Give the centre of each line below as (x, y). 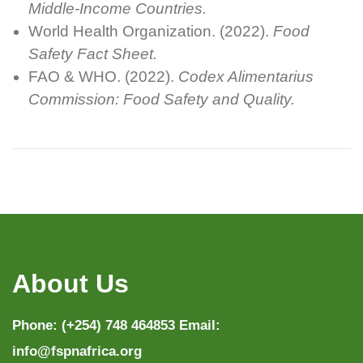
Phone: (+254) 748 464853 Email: (116, 325)
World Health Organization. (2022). (151, 31)
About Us (70, 283)
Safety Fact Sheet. (93, 53)
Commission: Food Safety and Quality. (162, 99)
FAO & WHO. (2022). (103, 76)
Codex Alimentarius (246, 76)
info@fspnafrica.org (77, 351)
